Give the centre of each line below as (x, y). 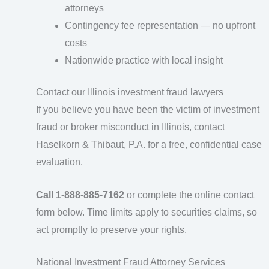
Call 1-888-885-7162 (80, 195)
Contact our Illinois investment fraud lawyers (130, 92)
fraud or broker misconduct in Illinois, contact (130, 127)
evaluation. (59, 162)
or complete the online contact (189, 195)
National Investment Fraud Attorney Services (131, 262)
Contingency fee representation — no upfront (160, 26)
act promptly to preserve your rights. (111, 229)
